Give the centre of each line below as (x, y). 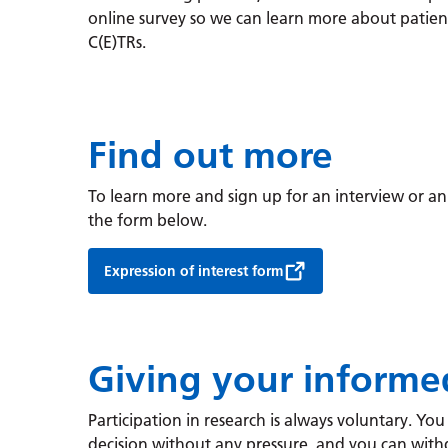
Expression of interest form (193, 271)
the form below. (147, 220)
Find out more (210, 154)
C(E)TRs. (117, 41)
